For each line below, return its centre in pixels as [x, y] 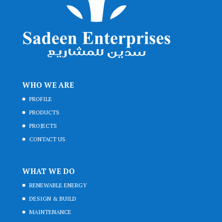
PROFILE [40, 99]
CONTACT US [47, 139]
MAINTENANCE [50, 212]
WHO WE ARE [48, 85]
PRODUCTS [44, 112]
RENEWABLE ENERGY [58, 185]
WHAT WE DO [48, 171]
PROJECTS [43, 126]
